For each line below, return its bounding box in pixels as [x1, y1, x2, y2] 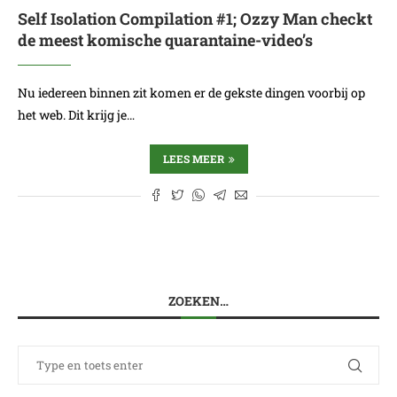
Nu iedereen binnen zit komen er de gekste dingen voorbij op [18, 84, 365, 101]
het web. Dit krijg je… [18, 106, 135, 123]
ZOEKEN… [168, 292, 229, 309]
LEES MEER [162, 152, 224, 166]
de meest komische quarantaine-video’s [18, 29, 313, 51]
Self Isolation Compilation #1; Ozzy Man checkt [18, 8, 372, 29]
